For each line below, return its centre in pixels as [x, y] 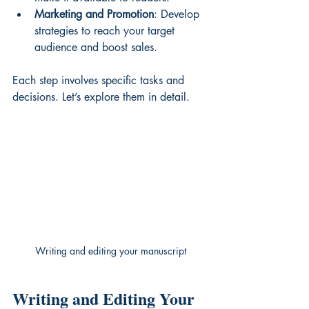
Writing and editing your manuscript [110, 251]
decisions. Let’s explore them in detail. [101, 97]
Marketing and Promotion [94, 14]
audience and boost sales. [96, 47]
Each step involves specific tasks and [100, 80]
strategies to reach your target [106, 30]
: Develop [178, 14]
